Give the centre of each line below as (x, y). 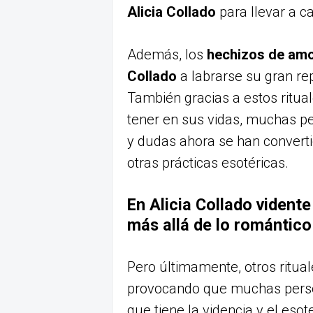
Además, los (167, 54)
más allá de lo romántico (219, 225)
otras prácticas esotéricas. (208, 163)
